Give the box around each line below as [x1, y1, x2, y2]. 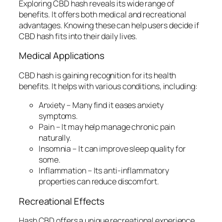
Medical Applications [19, 49, 105, 62]
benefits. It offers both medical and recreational [19, 8, 187, 20]
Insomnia [39, 143, 71, 155]
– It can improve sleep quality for [71, 143, 186, 155]
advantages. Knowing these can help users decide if [19, 19, 199, 31]
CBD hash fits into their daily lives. [19, 30, 138, 42]
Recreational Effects [19, 194, 105, 208]
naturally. [39, 132, 72, 144]
